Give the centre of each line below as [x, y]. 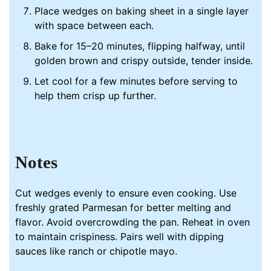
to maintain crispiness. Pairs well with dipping [120, 237]
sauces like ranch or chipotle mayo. [96, 251]
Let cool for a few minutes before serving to [136, 81]
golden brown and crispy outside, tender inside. [144, 60]
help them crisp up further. [96, 95]
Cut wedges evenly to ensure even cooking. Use [126, 193]
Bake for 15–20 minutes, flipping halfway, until [140, 46]
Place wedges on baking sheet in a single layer [142, 11]
